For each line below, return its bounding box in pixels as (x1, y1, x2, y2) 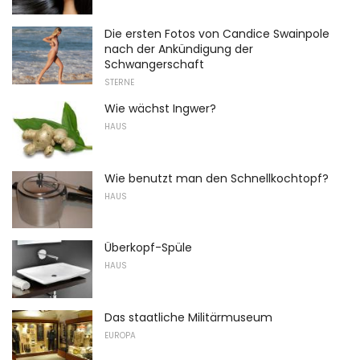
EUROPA (104, 329, 136, 342)
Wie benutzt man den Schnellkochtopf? (104, 170, 329, 186)
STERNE (104, 76, 134, 89)
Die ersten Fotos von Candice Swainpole (104, 26, 329, 43)
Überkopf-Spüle (104, 239, 192, 256)
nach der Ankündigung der (104, 41, 253, 58)
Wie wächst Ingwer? (104, 100, 216, 117)
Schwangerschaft (104, 56, 204, 73)
